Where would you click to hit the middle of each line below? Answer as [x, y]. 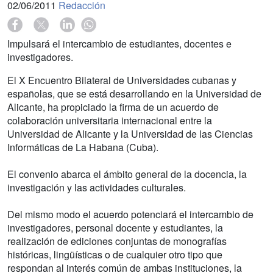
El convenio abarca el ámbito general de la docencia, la [127, 174]
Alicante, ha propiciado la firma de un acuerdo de [113, 107]
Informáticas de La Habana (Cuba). [83, 147]
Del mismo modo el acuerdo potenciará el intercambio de [130, 214]
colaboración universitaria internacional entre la [110, 121]
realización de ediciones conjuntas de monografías [117, 241]
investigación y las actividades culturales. [97, 188]
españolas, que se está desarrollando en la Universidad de [134, 94]
